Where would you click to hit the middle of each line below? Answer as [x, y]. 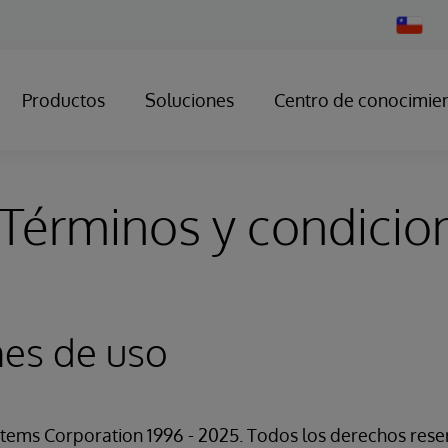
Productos [63, 100]
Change [417, 22]
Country [417, 37]
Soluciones [189, 100]
